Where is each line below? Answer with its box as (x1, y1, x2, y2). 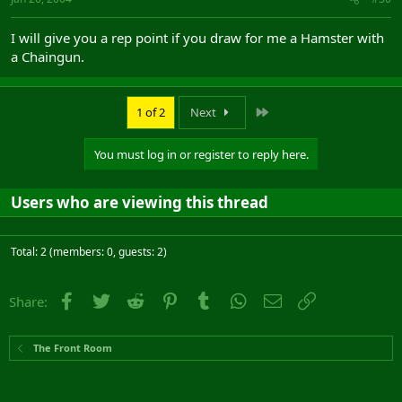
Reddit (146, 290, 187, 309)
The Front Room (32, 340, 112, 354)
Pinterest (180, 290, 236, 309)
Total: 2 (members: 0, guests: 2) (11, 243, 167, 259)
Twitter (111, 290, 155, 309)
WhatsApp (249, 290, 313, 309)
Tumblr (214, 290, 259, 309)
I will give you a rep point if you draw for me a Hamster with (11, 28, 384, 47)
